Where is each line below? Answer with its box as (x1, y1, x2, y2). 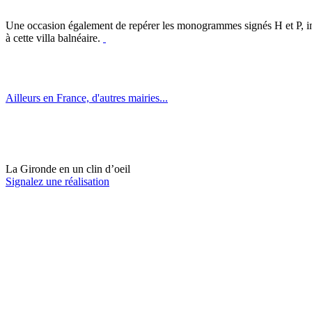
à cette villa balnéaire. (6, 31, 103, 44)
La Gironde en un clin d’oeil (6, 162, 130, 175)
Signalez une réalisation (6, 175, 109, 187)
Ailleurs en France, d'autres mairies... (6, 91, 168, 104)
